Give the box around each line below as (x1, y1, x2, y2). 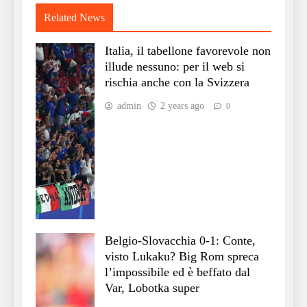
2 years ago (160, 101, 204, 112)
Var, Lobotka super (105, 281, 199, 295)
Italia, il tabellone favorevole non (105, 44, 271, 58)
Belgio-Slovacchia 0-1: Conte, (105, 234, 256, 248)
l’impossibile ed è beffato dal (105, 265, 250, 280)
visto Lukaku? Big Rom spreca (105, 249, 259, 264)
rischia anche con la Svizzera (105, 75, 249, 90)
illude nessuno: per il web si (105, 60, 245, 74)
